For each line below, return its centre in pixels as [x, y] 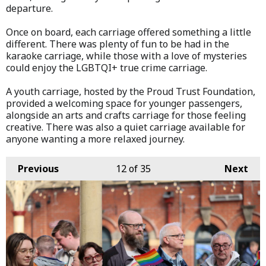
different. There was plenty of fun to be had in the [118, 44]
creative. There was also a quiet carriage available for [126, 127]
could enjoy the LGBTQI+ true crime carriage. [107, 67]
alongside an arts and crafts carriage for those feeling [126, 115]
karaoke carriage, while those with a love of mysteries [126, 56]
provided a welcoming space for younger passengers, [124, 103]
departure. [29, 8]
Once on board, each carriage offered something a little [129, 32]
